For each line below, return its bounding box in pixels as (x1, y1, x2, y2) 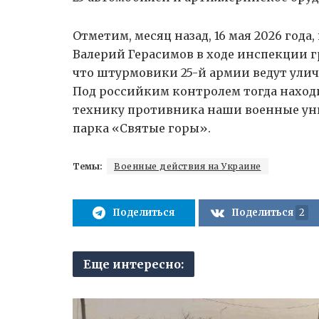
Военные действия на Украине (114, 161, 261, 172)
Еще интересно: (83, 257, 184, 272)
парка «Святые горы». (73, 121, 211, 136)
